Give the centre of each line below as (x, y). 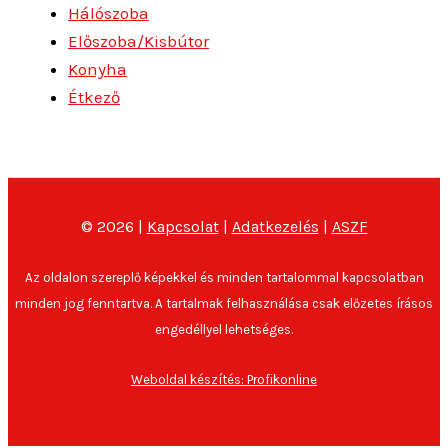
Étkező (94, 96)
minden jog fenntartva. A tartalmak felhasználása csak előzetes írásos (224, 303)
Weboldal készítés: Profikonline (224, 379)
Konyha (97, 68)
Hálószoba (108, 12)
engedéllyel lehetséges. (224, 329)
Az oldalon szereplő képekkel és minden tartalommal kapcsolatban (224, 277)
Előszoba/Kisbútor (138, 40)
